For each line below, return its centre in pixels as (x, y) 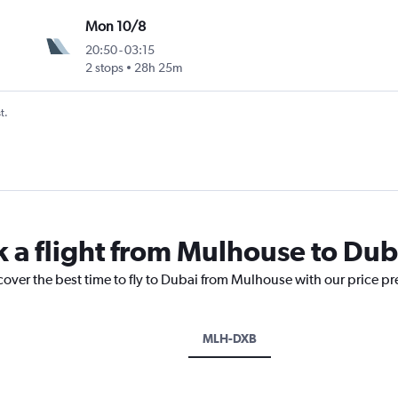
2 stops (105, 68)
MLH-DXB (230, 339)
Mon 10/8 (116, 27)
